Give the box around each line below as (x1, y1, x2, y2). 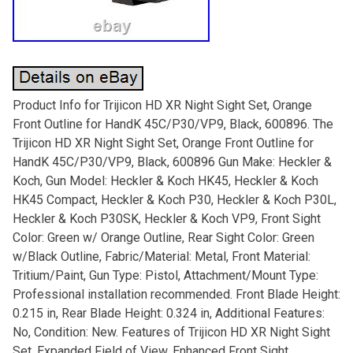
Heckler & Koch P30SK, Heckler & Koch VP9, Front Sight (12, 210, 321, 226)
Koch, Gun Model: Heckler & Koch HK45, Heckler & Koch (12, 173, 318, 188)
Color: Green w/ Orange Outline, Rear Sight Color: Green (12, 229, 314, 245)
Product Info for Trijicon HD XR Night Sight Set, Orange (12, 97, 312, 113)
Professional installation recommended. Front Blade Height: (12, 286, 340, 302)
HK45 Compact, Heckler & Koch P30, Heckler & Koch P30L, (12, 191, 336, 207)
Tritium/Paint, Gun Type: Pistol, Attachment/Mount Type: (12, 267, 318, 283)
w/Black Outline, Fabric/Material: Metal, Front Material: (12, 248, 310, 264)
